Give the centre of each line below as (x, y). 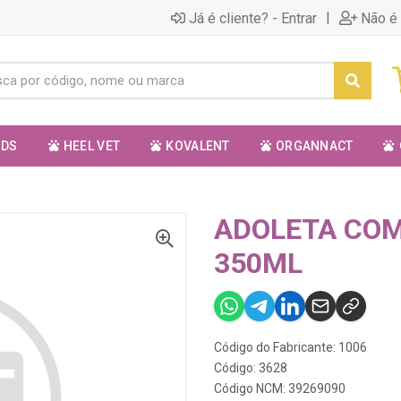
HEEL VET (92, 146)
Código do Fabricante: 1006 (290, 347)
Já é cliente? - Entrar (253, 18)
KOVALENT (198, 146)
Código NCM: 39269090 (280, 388)
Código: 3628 (251, 368)
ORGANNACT (314, 146)
